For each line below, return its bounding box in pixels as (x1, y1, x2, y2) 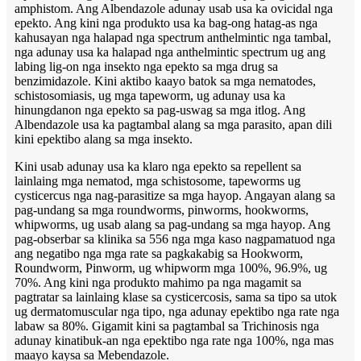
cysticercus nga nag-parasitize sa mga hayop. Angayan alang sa (15, 188, 335, 202)
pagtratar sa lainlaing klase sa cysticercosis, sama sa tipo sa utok (15, 289, 337, 304)
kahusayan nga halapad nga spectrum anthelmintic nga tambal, (15, 30, 331, 44)
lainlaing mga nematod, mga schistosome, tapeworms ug (15, 173, 301, 188)
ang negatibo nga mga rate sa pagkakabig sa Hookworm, (15, 246, 303, 260)
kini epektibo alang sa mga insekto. (15, 131, 193, 146)
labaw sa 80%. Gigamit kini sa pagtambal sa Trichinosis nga (15, 318, 319, 333)
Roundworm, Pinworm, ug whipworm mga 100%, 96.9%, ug (15, 260, 327, 275)
